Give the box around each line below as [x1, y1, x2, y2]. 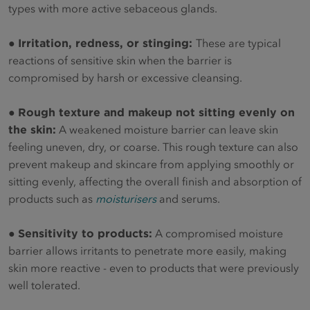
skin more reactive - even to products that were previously [8, 260, 299, 275]
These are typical [196, 35, 281, 50]
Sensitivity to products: [18, 226, 152, 240]
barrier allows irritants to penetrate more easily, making [8, 243, 286, 257]
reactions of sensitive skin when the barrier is [8, 53, 232, 67]
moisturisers [95, 191, 156, 206]
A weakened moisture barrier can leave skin [56, 122, 278, 136]
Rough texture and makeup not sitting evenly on [18, 104, 295, 119]
